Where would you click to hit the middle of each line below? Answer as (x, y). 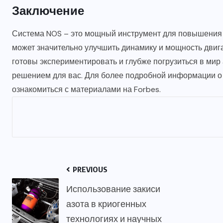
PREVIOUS (89, 169)
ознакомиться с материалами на (73, 90)
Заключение (48, 10)
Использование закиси (113, 189)
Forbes (147, 90)
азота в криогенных (106, 204)
